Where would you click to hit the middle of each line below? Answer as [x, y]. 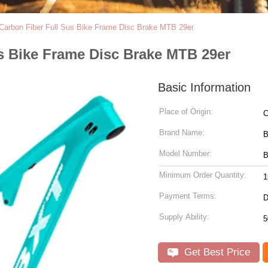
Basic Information [204, 87]
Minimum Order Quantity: [203, 175]
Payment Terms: [188, 196]
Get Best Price [216, 252]
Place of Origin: [186, 112]
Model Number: [185, 153]
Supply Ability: [184, 217]
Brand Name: [182, 133]
